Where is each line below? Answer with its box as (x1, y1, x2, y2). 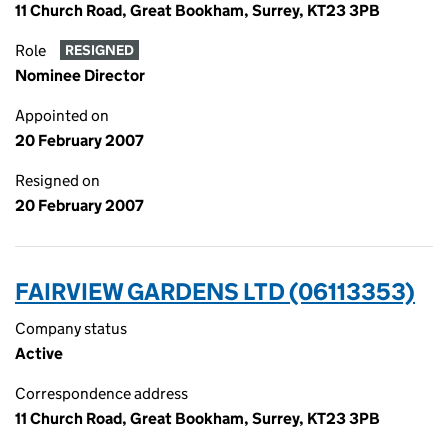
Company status (15, 319, 127, 338)
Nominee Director (15, 66, 145, 85)
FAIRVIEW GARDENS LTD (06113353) (15, 277, 415, 306)
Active (15, 344, 63, 363)
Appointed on (15, 106, 109, 125)
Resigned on (15, 171, 100, 190)
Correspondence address (15, 384, 188, 403)
